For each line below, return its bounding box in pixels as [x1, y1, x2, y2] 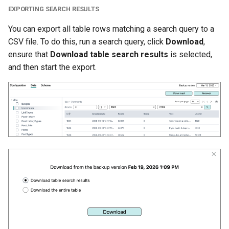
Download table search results [50, 49, 168, 59]
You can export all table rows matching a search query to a [8, 24, 214, 34]
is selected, [168, 49, 212, 59]
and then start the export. [8, 62, 97, 72]
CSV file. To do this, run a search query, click [8, 36, 166, 47]
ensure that [8, 49, 50, 59]
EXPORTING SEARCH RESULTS [8, 5, 99, 13]
